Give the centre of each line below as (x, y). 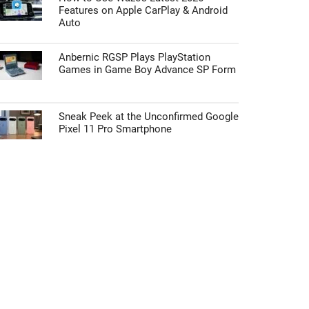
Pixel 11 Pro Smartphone (115, 129)
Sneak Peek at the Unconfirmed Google (149, 117)
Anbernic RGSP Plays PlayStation (134, 57)
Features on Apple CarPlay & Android (143, 10)
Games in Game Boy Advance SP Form (147, 70)
